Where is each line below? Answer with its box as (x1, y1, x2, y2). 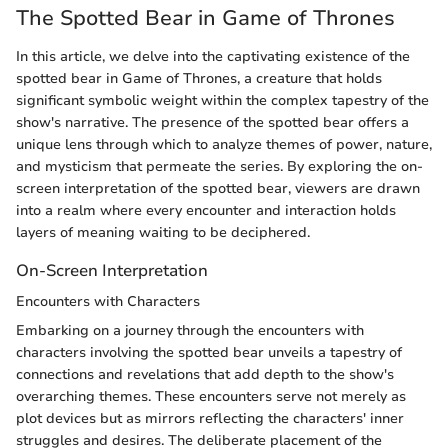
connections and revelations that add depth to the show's (16, 364, 394, 384)
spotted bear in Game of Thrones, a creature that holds (16, 68, 382, 88)
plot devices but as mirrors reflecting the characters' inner (16, 408, 404, 428)
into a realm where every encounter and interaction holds (16, 200, 396, 220)
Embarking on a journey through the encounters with (16, 320, 364, 340)
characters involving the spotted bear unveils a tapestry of (16, 342, 402, 362)
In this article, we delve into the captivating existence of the (16, 46, 410, 66)
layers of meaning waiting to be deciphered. (16, 222, 310, 242)
